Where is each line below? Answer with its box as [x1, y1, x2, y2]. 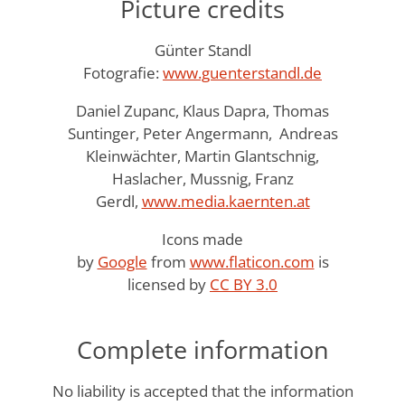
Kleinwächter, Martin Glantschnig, [86, 145, 319, 166]
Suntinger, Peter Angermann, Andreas [67, 122, 338, 144]
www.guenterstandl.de [163, 61, 322, 83]
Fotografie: [83, 61, 163, 83]
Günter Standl [154, 39, 251, 61]
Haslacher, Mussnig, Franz [111, 167, 294, 189]
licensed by [127, 273, 210, 295]
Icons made [162, 228, 243, 250]
